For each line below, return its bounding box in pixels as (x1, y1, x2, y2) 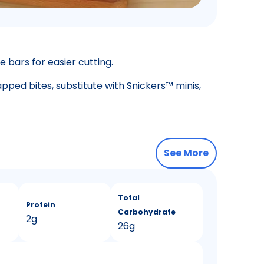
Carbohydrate (118, 206, 176, 217)
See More (164, 146, 209, 160)
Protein (26, 199, 55, 210)
